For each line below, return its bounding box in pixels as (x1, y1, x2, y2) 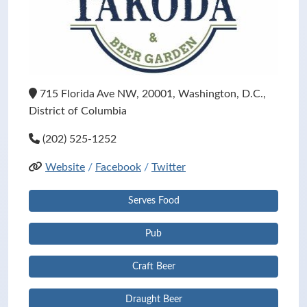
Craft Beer (132, 262, 175, 271)
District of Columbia (29, 106, 127, 116)
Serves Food (127, 196, 180, 206)
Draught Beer (125, 295, 182, 304)
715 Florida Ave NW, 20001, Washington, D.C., (37, 88, 266, 99)
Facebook (95, 162, 141, 173)
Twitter (151, 162, 186, 173)
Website (45, 162, 85, 173)
